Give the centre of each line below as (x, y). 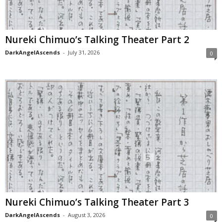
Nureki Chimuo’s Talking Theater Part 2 (97, 39)
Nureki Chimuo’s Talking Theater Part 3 (97, 202)
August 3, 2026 (86, 215)
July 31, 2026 (84, 52)
